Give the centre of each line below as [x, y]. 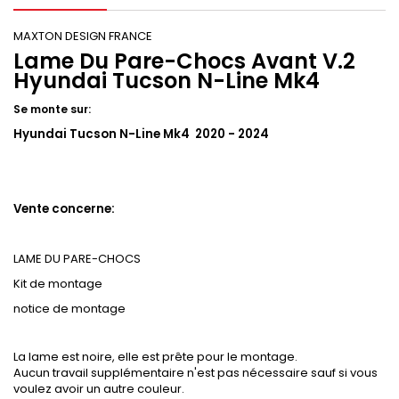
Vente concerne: [64, 209]
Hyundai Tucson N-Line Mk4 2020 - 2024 [141, 134]
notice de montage [69, 309]
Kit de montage [58, 284]
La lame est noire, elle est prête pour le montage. [155, 357]
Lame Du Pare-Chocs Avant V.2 [184, 61]
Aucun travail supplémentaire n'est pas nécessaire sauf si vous [195, 373]
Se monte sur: [53, 110]
